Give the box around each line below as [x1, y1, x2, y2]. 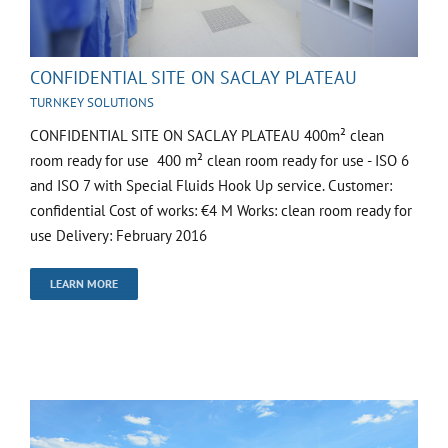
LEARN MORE [50, 276, 118, 292]
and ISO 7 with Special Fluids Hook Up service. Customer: [30, 176, 392, 196]
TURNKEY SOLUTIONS [30, 94, 154, 112]
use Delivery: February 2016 [30, 226, 207, 246]
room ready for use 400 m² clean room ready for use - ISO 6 [30, 151, 409, 171]
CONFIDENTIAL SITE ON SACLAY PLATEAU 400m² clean [30, 126, 384, 146]
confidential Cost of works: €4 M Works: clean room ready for [30, 201, 412, 221]
